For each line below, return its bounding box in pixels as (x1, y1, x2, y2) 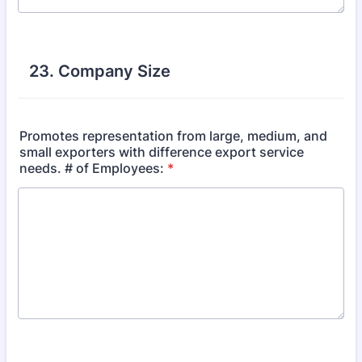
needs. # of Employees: (19, 160, 164, 176)
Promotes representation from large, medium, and (19, 128, 327, 144)
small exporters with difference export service (19, 144, 304, 160)
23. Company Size (29, 61, 170, 81)
